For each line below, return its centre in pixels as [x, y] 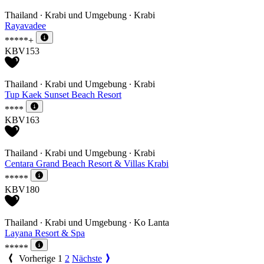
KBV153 [22, 51]
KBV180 [22, 189]
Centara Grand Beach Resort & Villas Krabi [87, 164]
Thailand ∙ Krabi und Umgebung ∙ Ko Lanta [87, 222]
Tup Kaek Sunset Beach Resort [63, 95]
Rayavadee [25, 25]
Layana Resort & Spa [45, 233]
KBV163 [22, 120]
